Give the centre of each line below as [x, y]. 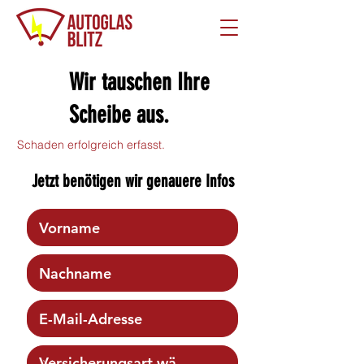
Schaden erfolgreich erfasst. [91, 145]
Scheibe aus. [119, 115]
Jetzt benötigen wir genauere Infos [132, 181]
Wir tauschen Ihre [139, 82]
